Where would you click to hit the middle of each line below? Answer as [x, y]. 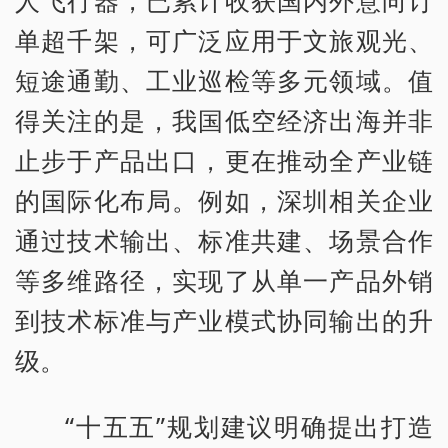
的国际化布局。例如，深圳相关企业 [224, 199]
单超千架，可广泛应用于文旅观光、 [224, 39]
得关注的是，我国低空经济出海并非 [224, 119]
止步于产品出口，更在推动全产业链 [224, 159]
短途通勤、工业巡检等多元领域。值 [224, 79]
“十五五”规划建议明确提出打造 [249, 425]
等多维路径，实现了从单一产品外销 [224, 279]
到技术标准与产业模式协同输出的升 [224, 319]
